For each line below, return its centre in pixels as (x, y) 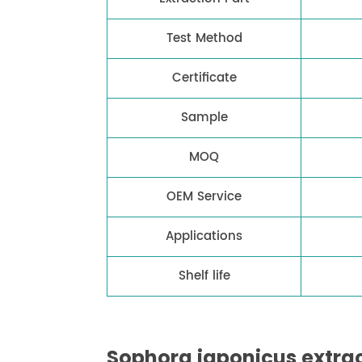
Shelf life (204, 276)
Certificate (204, 78)
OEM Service (204, 197)
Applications (204, 237)
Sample (204, 118)
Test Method (204, 39)
